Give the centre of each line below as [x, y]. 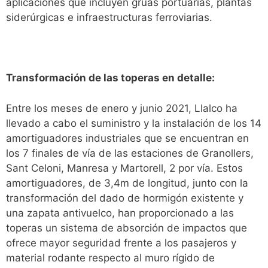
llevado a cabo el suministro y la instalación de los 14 [134, 123]
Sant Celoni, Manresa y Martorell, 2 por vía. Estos [124, 168]
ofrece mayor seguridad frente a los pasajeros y [121, 243]
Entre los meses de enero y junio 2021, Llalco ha [122, 108]
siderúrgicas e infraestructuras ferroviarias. [109, 17]
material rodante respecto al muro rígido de [110, 258]
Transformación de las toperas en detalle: [110, 78]
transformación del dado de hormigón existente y [125, 198]
